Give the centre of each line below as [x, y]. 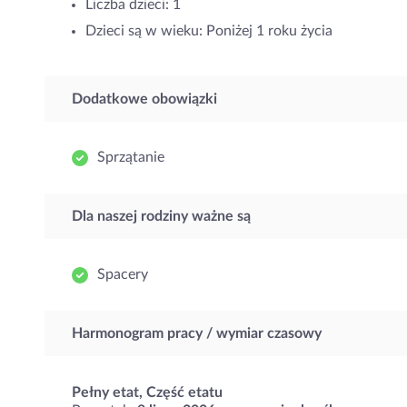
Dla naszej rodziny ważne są [161, 216]
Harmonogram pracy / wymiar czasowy [197, 333]
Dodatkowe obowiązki [144, 99]
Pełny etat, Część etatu [147, 392]
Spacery [123, 274]
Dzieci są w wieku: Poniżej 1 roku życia [209, 31]
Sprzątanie [131, 157]
